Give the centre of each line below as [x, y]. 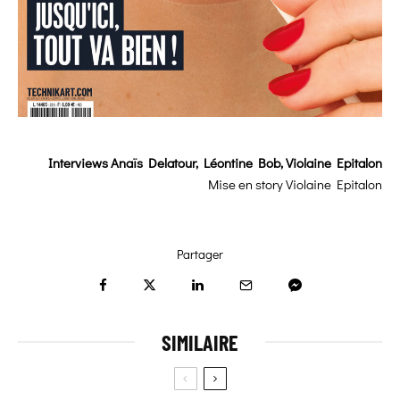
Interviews [79, 162]
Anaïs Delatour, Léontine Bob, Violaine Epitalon [246, 162]
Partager [200, 254]
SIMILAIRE [200, 342]
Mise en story [247, 183]
